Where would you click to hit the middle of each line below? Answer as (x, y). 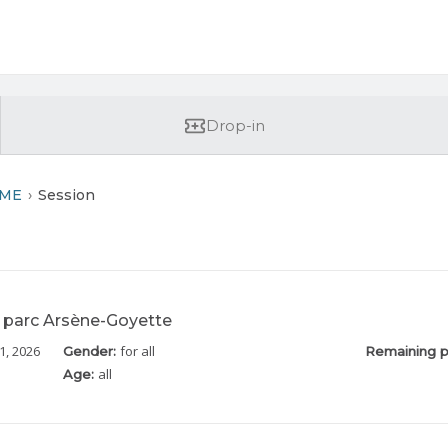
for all (138, 351)
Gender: (92, 351)
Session (66, 194)
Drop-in (235, 126)
